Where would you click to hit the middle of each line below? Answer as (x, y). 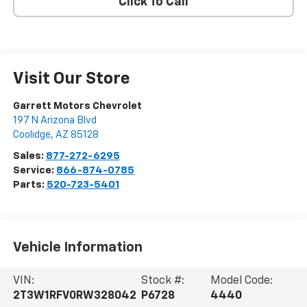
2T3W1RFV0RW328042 (74, 296)
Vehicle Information (77, 247)
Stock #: (162, 281)
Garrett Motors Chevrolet (77, 106)
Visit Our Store (71, 79)
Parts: (29, 185)
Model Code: (241, 281)
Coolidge (32, 135)
